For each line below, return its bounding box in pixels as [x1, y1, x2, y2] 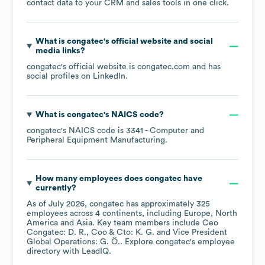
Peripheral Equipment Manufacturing [27, 136, 165, 145]
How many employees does [35, 174, 145, 183]
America [27, 219, 58, 228]
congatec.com [137, 63, 190, 72]
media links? [35, 47, 85, 56]
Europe [184, 209, 211, 218]
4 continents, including [95, 209, 184, 218]
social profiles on [27, 72, 93, 81]
